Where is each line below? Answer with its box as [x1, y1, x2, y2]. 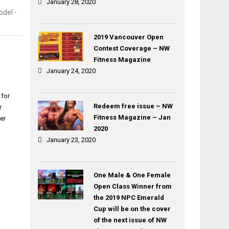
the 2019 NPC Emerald [93, 194, 164, 201]
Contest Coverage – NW [93, 44, 170, 52]
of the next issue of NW [93, 216, 167, 224]
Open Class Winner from [93, 182, 172, 190]
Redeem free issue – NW [93, 102, 173, 110]
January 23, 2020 [47, 136, 96, 144]
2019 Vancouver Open [93, 33, 164, 41]
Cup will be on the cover [93, 205, 171, 213]
